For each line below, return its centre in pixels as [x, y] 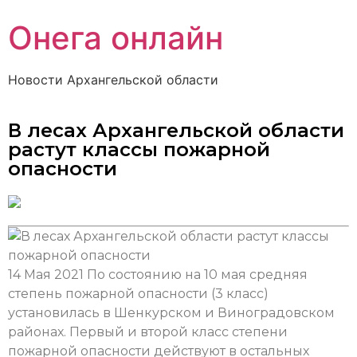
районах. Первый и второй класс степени [148, 331]
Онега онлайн [116, 38]
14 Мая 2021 [46, 274]
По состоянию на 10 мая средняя [196, 274]
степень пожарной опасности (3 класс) [138, 293]
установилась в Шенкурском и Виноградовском [171, 312]
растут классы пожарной [139, 150]
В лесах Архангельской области [176, 131]
